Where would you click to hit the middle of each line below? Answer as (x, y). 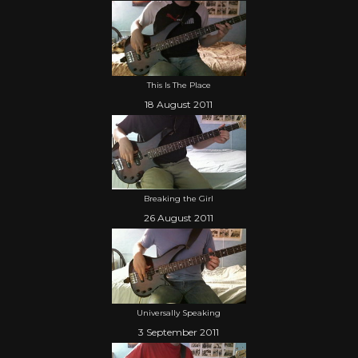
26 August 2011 (179, 218)
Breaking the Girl (179, 199)
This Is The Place (179, 85)
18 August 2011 (179, 104)
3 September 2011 (179, 332)
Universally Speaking (179, 313)
